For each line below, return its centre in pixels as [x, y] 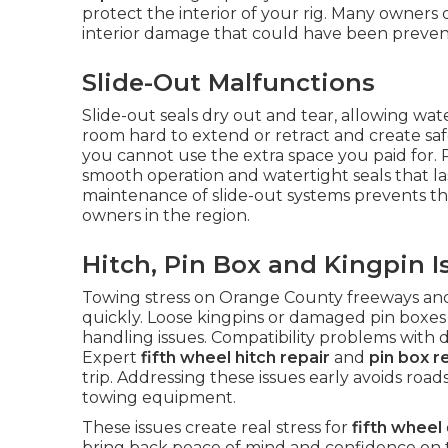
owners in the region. [166, 216]
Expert [111, 358]
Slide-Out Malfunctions [228, 83]
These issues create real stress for [217, 428]
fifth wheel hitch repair [235, 358]
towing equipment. [159, 398]
